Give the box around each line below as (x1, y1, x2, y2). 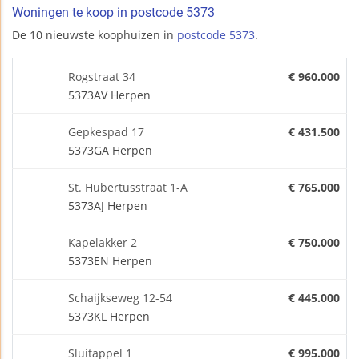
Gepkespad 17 (68, 123, 144, 139)
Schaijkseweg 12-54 (68, 289, 172, 305)
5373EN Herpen (68, 252, 152, 268)
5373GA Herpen (68, 142, 152, 158)
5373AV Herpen (68, 87, 151, 103)
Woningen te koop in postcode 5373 (12, 4, 215, 20)
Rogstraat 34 (68, 68, 135, 84)
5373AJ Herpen (68, 197, 147, 213)
